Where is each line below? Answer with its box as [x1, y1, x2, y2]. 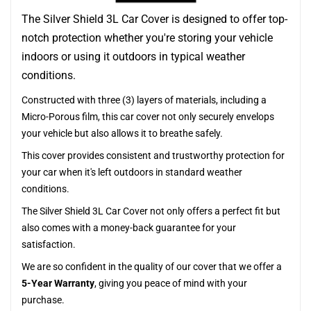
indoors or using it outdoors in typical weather [22, 50, 245, 63]
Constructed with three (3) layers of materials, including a [22, 94, 267, 106]
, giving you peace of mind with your [94, 278, 247, 289]
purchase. [22, 294, 65, 305]
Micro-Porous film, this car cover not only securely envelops [22, 111, 274, 122]
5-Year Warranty [22, 278, 94, 289]
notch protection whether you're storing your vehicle [22, 31, 273, 44]
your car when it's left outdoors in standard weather [22, 167, 242, 178]
